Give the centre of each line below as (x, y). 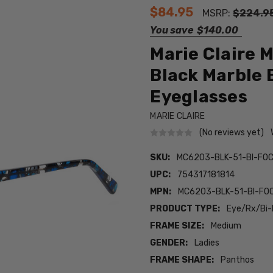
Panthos (238, 260)
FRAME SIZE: (177, 226)
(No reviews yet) (232, 132)
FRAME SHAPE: (182, 260)
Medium (226, 226)
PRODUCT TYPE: (185, 209)
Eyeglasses (199, 96)
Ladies (207, 243)
